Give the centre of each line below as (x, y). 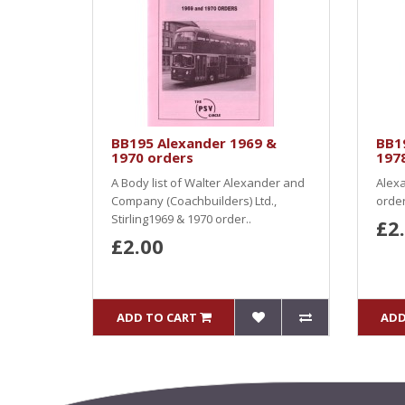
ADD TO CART (156, 317)
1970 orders (152, 157)
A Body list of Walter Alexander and (208, 183)
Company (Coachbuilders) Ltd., (194, 201)
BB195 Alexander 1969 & (194, 143)
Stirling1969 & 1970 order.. (181, 219)
